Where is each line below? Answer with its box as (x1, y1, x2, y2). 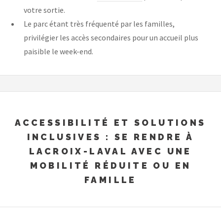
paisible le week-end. (24, 46, 93, 57)
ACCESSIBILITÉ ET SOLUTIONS (15, 117, 206, 128)
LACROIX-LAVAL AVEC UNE (29, 146, 192, 156)
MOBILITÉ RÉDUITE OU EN (30, 160, 191, 171)
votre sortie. (24, 5, 65, 15)
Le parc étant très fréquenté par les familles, (24, 19, 175, 29)
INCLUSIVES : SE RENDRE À (27, 131, 194, 142)
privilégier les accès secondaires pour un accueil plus (24, 33, 198, 43)
